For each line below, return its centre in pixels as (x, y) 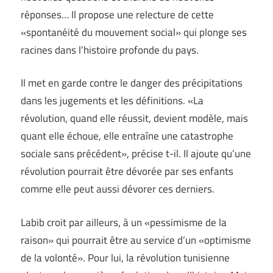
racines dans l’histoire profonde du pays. (110, 50)
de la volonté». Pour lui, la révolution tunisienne (125, 257)
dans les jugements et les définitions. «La (112, 101)
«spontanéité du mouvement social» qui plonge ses (134, 32)
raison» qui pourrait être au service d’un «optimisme (136, 240)
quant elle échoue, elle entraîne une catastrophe (127, 136)
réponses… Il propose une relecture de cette (117, 14)
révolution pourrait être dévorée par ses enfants (127, 172)
